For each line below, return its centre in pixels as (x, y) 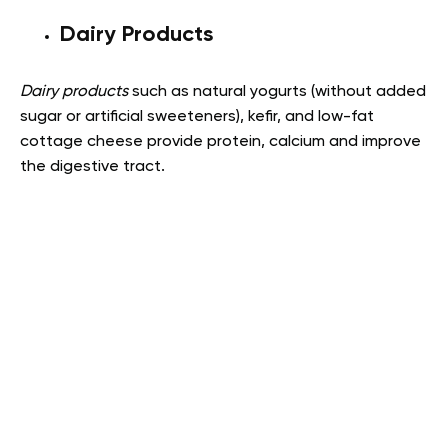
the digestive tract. (92, 167)
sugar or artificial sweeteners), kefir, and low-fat (197, 117)
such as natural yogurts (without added (277, 92)
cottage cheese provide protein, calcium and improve (220, 142)
